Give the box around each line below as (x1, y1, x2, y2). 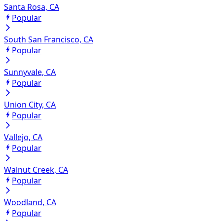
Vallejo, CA (4, 131, 42, 143)
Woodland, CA (4, 196, 56, 208)
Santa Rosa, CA (4, 1, 59, 12)
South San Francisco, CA (4, 34, 93, 45)
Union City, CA (4, 99, 56, 110)
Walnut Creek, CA (4, 164, 68, 175)
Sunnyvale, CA (4, 66, 56, 77)
